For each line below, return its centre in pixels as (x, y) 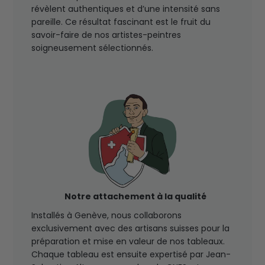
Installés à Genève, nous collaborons (106, 216)
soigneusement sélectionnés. (92, 48)
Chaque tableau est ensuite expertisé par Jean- (131, 255)
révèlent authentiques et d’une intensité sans (125, 9)
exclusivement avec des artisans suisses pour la (130, 229)
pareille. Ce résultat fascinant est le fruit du (121, 22)
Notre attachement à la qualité (135, 196)
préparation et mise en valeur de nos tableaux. (128, 242)
